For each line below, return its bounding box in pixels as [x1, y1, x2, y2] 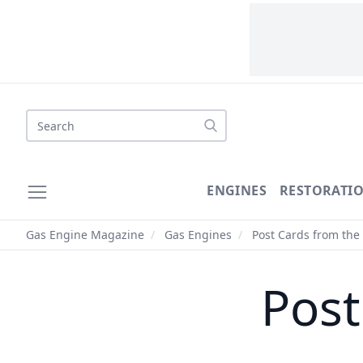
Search [25, 109, 67, 127]
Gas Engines [164, 227, 232, 242]
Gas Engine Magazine [26, 227, 144, 242]
